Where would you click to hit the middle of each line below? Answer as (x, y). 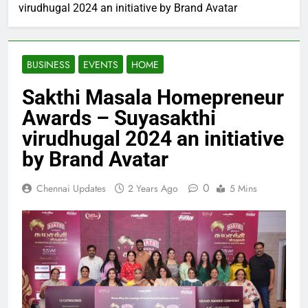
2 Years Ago (153, 188)
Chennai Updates (71, 188)
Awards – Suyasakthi (119, 118)
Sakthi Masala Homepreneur (153, 97)
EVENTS (101, 64)
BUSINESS (48, 64)
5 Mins (243, 188)
